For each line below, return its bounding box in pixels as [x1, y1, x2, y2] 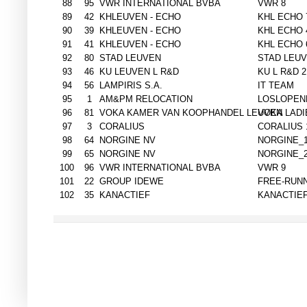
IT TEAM [258, 80, 294, 91]
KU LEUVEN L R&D [99, 66, 179, 77]
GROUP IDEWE [99, 176, 164, 187]
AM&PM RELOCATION [99, 94, 193, 105]
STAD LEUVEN [99, 53, 161, 64]
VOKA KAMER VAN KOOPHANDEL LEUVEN [99, 108, 282, 119]
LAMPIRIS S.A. [99, 80, 162, 91]
